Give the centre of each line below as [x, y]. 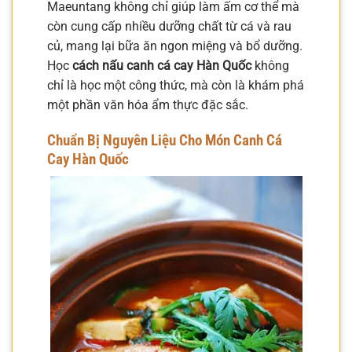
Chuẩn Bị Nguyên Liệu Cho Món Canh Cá [165, 140]
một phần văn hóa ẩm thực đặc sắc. [148, 104]
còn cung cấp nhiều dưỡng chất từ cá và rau [169, 26]
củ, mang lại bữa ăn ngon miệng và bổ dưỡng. [175, 46]
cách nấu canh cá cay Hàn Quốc [162, 65]
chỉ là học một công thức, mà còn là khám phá [176, 85]
